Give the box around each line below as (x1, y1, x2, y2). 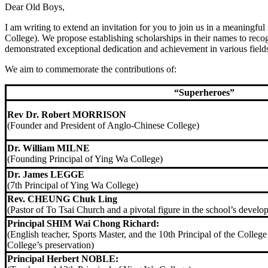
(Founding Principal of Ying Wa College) (7, 153, 163, 164)
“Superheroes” (173, 87, 234, 98)
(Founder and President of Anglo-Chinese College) (7, 120, 199, 130)
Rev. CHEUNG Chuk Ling (7, 193, 117, 204)
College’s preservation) (7, 239, 94, 250)
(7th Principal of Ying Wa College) (7, 179, 138, 190)
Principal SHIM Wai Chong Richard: (7, 218, 159, 229)
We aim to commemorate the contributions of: (5, 63, 176, 74)
